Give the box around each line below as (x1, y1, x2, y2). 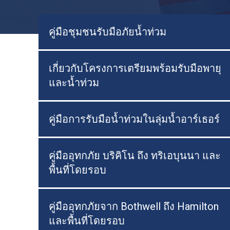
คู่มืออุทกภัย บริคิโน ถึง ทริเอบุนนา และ (49, 149, 221, 162)
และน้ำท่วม (49, 76, 99, 89)
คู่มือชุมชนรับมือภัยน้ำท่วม (49, 26, 166, 38)
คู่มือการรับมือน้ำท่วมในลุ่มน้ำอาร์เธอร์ (49, 113, 220, 125)
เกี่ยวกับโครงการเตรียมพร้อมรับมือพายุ (49, 62, 221, 74)
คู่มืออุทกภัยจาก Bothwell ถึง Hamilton (49, 200, 219, 213)
